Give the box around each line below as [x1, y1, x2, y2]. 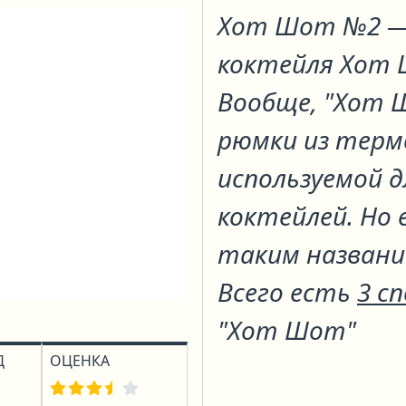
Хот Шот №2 [217, 8, 387, 43]
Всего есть [217, 275, 357, 309]
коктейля [217, 46, 340, 81]
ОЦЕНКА [50, 350, 111, 371]
